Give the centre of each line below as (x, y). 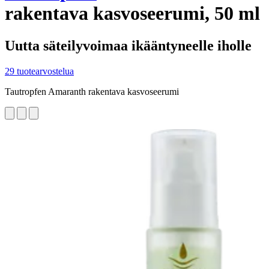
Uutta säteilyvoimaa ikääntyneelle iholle (128, 45)
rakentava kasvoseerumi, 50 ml (132, 14)
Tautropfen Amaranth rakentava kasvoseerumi (92, 91)
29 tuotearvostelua (39, 71)
